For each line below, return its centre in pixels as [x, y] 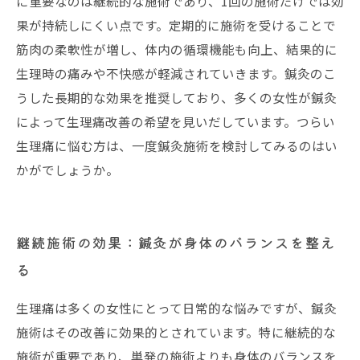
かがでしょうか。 [67, 170]
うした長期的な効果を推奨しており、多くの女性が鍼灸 [176, 97]
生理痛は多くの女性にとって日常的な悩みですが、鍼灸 [176, 308]
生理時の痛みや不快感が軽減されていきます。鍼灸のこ [176, 73]
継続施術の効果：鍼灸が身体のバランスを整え [176, 242]
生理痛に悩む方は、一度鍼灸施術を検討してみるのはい [177, 145]
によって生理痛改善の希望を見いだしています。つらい [176, 121]
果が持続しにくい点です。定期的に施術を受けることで [176, 25]
